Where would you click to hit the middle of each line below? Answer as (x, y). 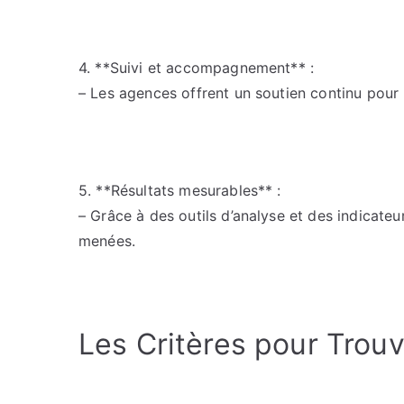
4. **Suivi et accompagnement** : (197, 68)
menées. (107, 241)
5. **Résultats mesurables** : (180, 190)
